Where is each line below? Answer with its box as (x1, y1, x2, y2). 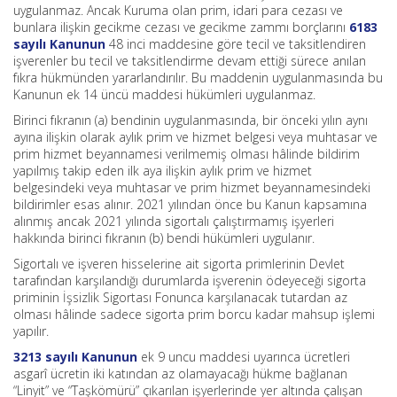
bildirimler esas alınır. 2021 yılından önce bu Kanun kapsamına (13, 196, 367, 213)
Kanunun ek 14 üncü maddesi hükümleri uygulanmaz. (13, 86, 315, 103)
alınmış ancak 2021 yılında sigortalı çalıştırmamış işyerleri (13, 213, 334, 230)
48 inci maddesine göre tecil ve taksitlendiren (105, 35, 366, 52)
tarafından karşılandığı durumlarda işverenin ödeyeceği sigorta (13, 272, 366, 289)
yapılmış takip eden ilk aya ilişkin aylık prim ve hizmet (13, 162, 312, 179)
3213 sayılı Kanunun (13, 348, 137, 365)
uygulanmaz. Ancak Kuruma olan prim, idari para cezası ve (13, 2, 343, 19)
